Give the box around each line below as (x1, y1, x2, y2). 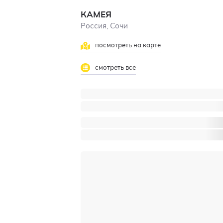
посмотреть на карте (93, 42, 161, 49)
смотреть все (93, 64, 136, 71)
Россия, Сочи (81, 22, 128, 30)
